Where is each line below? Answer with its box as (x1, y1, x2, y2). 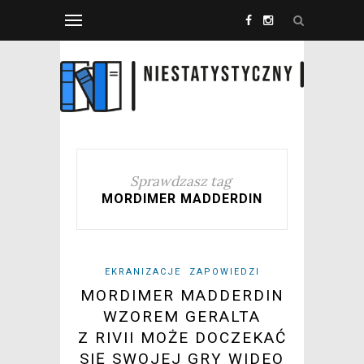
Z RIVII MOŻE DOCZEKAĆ (77, 328, 287, 348)
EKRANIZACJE (104, 266, 181, 278)
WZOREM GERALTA (103, 307, 261, 327)
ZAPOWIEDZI (188, 266, 260, 278)
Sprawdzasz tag (130, 172, 231, 191)
